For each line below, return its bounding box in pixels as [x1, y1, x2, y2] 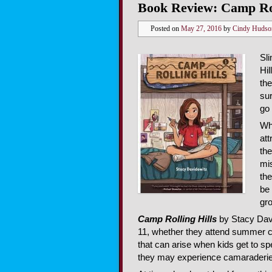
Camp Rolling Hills [138, 214, 217, 225]
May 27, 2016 [181, 24, 222, 33]
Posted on [151, 24, 181, 33]
